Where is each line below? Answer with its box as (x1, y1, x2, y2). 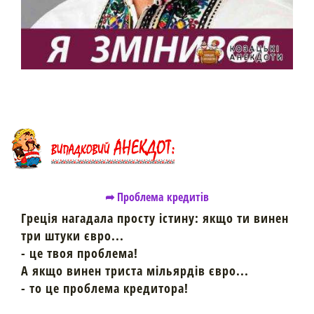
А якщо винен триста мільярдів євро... (21, 262, 249, 280)
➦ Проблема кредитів (105, 189, 209, 205)
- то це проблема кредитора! (21, 280, 189, 297)
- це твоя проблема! (21, 245, 138, 262)
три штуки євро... (21, 227, 124, 245)
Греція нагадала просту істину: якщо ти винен (21, 210, 289, 227)
